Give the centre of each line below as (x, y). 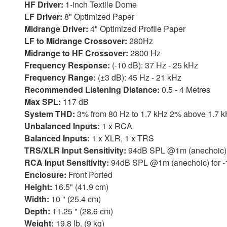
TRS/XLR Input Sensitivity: (75, 150)
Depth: (37, 211)
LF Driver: (43, 17)
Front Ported (89, 175)
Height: (38, 187)
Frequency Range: (60, 78)
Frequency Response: (67, 65)
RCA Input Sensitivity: (67, 163)
